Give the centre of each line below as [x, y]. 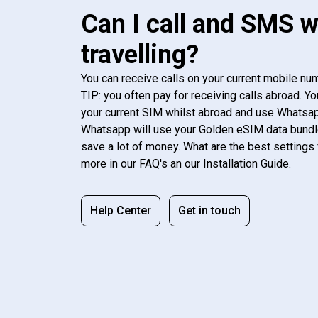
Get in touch [209, 211]
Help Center [121, 211]
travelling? [140, 55]
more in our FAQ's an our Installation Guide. [186, 164]
